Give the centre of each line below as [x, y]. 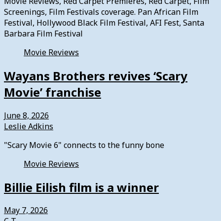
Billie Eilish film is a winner [81, 187]
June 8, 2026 [26, 115]
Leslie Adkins [29, 126]
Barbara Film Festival [43, 33]
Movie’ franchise [53, 92]
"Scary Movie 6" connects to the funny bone [84, 145]
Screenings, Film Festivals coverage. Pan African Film [101, 12]
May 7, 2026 [26, 210]
